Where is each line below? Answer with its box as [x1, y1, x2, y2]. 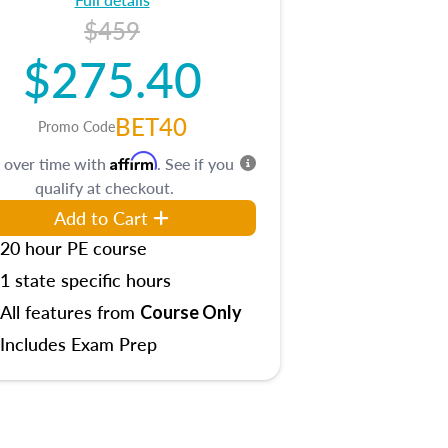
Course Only [140, 300, 242, 323]
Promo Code [37, 115, 115, 136]
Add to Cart [54, 204, 148, 230]
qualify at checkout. [34, 175, 174, 199]
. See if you [157, 151, 234, 175]
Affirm [110, 150, 157, 171]
